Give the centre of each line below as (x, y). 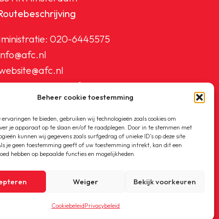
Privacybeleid (102, 206)
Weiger (85, 181)
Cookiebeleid (68, 206)
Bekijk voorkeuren (165, 181)
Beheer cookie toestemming (86, 97)
